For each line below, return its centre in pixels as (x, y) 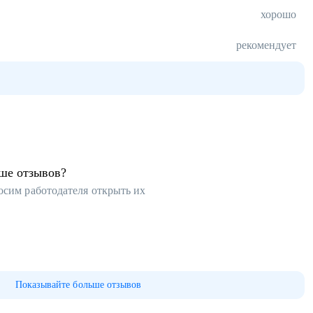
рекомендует (266, 45)
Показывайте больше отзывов (78, 285)
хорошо (278, 14)
